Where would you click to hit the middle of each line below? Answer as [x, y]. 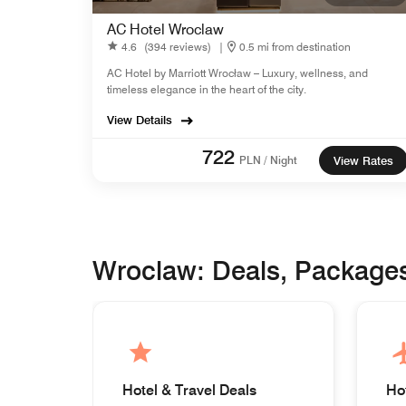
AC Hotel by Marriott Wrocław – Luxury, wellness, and [237, 73]
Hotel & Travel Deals [189, 390]
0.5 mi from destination [295, 46]
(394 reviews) [178, 46]
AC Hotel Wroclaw [165, 29]
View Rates [363, 160]
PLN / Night [268, 160]
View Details [140, 120]
